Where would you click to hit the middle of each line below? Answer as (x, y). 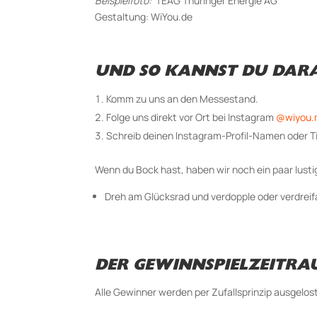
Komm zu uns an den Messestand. (183, 98)
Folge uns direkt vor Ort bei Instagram (191, 117)
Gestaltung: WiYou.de (144, 16)
